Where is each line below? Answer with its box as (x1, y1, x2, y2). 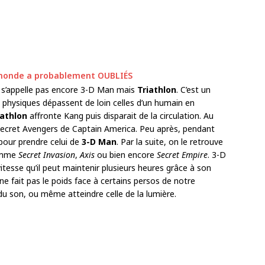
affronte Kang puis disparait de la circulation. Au (27, 109, 214, 121)
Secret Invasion (18, 148, 75, 160)
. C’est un (176, 83, 211, 95)
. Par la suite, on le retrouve (117, 135, 223, 147)
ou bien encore (97, 148, 157, 160)
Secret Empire (157, 148, 208, 160)
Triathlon (137, 83, 176, 95)
